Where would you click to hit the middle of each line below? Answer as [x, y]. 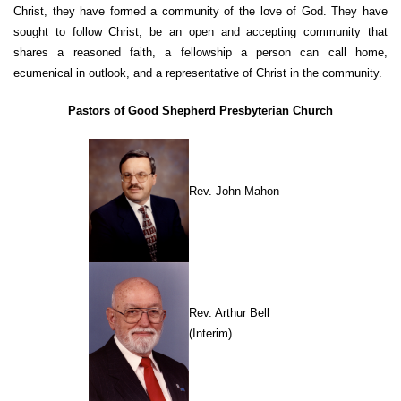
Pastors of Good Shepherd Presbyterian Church [200, 111]
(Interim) [210, 333]
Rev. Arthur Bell [229, 312]
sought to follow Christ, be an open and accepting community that [200, 31]
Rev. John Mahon [234, 191]
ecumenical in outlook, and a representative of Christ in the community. [198, 73]
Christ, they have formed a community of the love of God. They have [200, 11]
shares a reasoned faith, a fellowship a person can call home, [200, 52]
